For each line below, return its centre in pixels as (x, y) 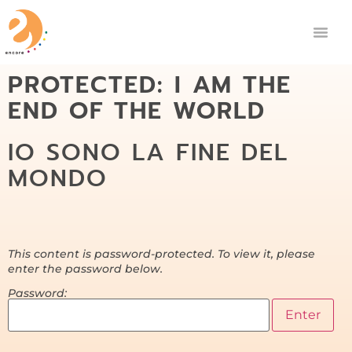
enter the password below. (85, 268)
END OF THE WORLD (137, 110)
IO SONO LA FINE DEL (148, 152)
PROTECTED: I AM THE (150, 84)
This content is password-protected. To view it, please (161, 253)
